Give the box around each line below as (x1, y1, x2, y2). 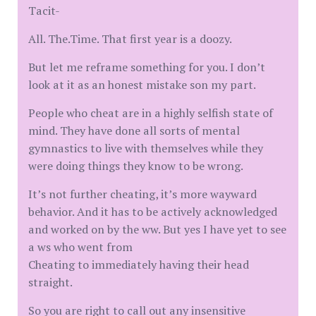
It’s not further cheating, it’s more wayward (28, 186, 257, 202)
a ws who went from (28, 239, 133, 255)
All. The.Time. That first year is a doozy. (28, 31, 232, 47)
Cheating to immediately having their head (28, 257, 249, 272)
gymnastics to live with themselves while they (28, 140, 263, 156)
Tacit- (28, 3, 60, 18)
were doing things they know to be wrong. (28, 158, 243, 174)
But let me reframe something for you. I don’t (28, 59, 265, 75)
